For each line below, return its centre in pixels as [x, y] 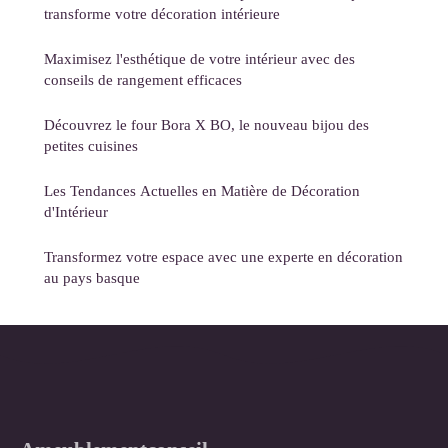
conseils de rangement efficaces [143, 80]
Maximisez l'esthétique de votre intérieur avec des [199, 59]
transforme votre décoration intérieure [162, 14]
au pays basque [92, 278]
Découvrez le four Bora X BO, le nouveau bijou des [206, 125]
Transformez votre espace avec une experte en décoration [223, 257]
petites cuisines [91, 146]
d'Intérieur [76, 212]
